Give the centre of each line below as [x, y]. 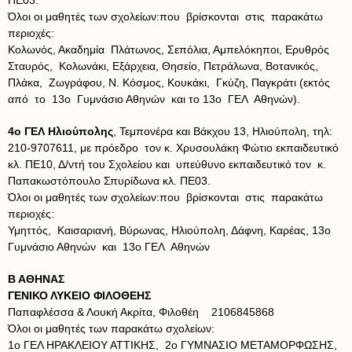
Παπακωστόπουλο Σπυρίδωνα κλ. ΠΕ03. [109, 181]
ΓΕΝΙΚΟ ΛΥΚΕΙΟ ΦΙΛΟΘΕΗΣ [79, 295]
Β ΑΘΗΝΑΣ [36, 279]
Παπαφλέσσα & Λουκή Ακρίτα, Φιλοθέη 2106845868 [141, 312]
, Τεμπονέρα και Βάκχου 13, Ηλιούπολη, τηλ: [223, 131]
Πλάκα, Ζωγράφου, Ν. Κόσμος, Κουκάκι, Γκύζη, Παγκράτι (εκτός [170, 82]
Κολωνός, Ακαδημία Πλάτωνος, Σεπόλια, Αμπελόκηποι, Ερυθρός [170, 49]
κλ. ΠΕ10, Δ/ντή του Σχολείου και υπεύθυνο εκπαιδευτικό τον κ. [167, 164]
